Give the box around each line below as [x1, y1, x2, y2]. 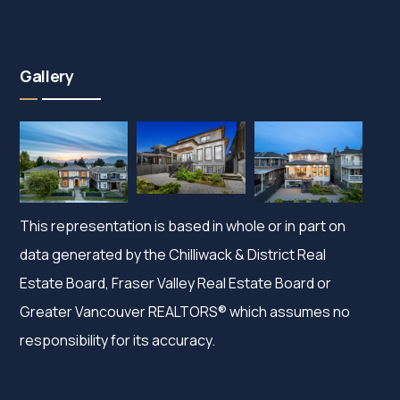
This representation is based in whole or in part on [20, 216, 346, 237]
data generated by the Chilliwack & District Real [20, 245, 327, 265]
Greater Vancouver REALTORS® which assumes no [20, 302, 351, 322]
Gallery [20, 65, 74, 87]
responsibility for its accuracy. [20, 330, 216, 351]
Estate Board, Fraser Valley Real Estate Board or [20, 273, 332, 294]
